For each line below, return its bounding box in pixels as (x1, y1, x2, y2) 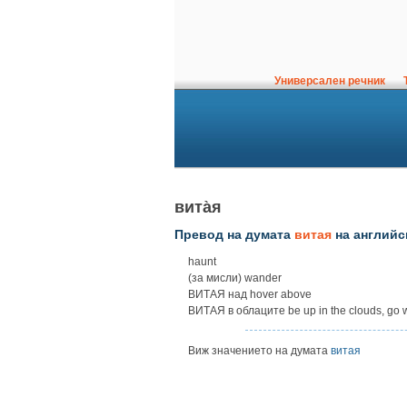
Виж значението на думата (188, 344, 331, 358)
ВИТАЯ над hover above (188, 288, 312, 302)
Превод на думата (174, 227, 294, 243)
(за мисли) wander (188, 272, 282, 285)
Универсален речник (269, 74, 391, 87)
